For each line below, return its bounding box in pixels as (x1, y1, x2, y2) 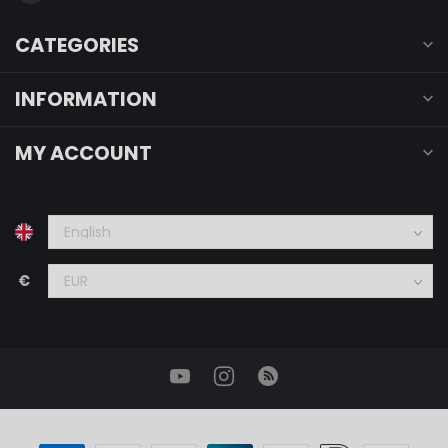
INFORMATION (15, 84, 157, 113)
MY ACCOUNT (15, 138, 152, 167)
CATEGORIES (15, 30, 139, 59)
